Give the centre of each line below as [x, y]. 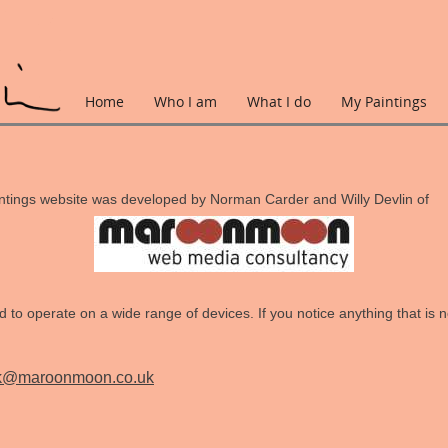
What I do [279, 101]
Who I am [186, 101]
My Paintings [384, 101]
